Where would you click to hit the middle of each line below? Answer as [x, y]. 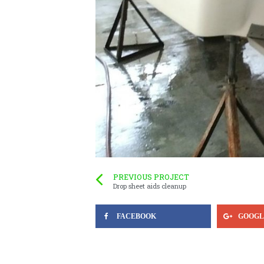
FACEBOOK [136, 216]
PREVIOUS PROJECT [151, 176]
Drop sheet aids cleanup [150, 186]
